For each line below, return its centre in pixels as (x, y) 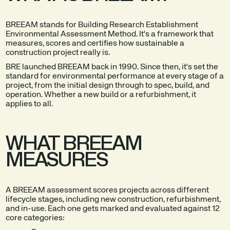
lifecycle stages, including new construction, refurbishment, (113, 199)
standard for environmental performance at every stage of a (115, 76)
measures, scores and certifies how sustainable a (95, 43)
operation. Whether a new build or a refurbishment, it (101, 95)
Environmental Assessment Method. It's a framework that (110, 34)
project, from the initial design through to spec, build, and (108, 85)
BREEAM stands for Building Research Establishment (102, 25)
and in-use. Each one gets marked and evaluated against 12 (113, 209)
